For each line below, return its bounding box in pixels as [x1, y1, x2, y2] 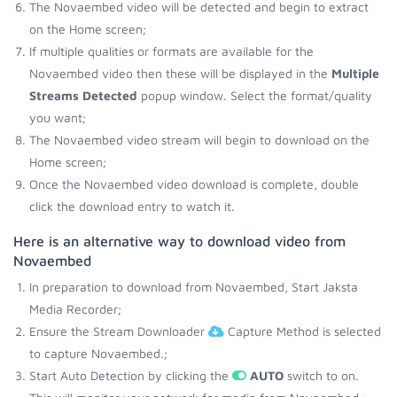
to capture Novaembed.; [29, 346, 167, 361]
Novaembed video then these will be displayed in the [29, 66, 331, 81]
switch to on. [284, 368, 359, 383]
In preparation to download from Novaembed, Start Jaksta [29, 279, 358, 294]
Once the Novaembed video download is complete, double [29, 176, 359, 191]
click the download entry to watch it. [29, 198, 235, 214]
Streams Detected [29, 88, 137, 103]
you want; [29, 110, 86, 125]
